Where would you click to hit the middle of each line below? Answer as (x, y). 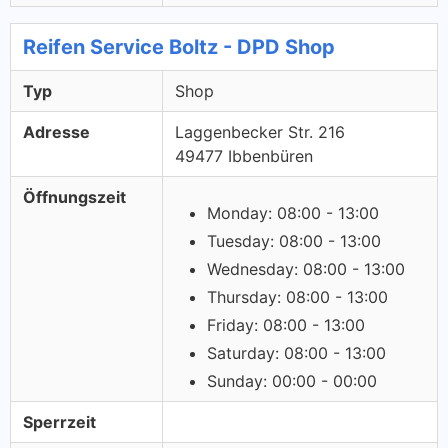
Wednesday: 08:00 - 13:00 (306, 269)
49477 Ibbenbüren (244, 156)
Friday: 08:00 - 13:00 (286, 325)
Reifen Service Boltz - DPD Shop (179, 47)
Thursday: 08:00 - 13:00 (297, 297)
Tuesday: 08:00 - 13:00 (294, 241)
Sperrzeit (59, 422)
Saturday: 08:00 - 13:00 (296, 353)
